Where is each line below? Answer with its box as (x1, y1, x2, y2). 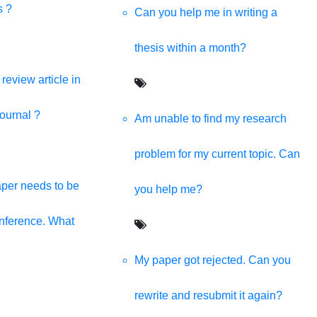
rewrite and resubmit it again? (134, 289, 282, 301)
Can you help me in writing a (134, 6, 277, 18)
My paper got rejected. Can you (134, 253, 291, 266)
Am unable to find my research (134, 112, 287, 125)
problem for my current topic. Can (134, 147, 300, 160)
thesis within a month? (134, 41, 246, 54)
